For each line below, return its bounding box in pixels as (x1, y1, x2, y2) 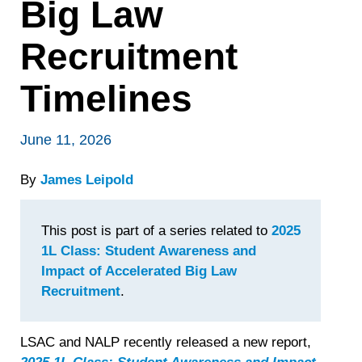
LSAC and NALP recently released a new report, (20, 334, 312, 350)
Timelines (20, 78, 193, 120)
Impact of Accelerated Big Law (40, 263, 237, 279)
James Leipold (40, 171, 134, 187)
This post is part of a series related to (40, 222, 271, 238)
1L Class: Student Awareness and (40, 242, 256, 259)
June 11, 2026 (20, 132, 112, 149)
